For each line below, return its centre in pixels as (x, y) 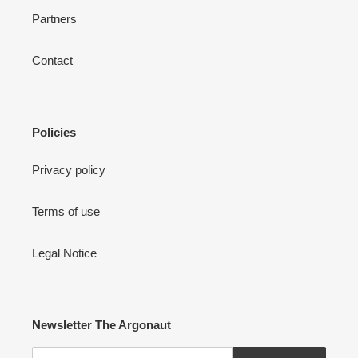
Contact (52, 60)
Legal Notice (64, 253)
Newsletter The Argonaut (101, 325)
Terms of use (66, 211)
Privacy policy (69, 170)
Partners (54, 18)
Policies (54, 132)
